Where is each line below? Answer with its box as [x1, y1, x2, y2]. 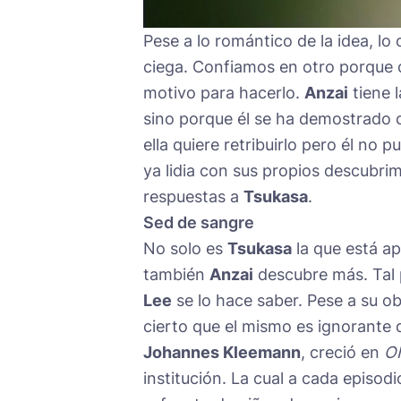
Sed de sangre [143, 213, 254, 233]
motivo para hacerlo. [143, 83, 304, 103]
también [143, 265, 209, 285]
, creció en [301, 343, 384, 363]
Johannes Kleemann [143, 343, 301, 363]
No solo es [143, 239, 227, 259]
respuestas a [143, 187, 243, 207]
